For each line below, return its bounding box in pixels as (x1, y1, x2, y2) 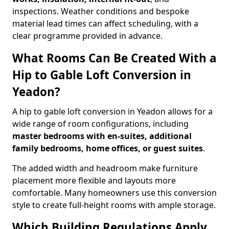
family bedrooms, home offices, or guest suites (12, 143, 203, 154)
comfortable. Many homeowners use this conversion (12, 187, 217, 198)
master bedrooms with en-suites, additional (12, 130, 192, 142)
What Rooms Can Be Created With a (12, 50, 217, 66)
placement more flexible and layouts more (12, 175, 176, 186)
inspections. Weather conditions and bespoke (12, 6, 189, 17)
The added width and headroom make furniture (12, 163, 198, 174)
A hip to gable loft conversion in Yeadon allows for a (12, 106, 213, 117)
